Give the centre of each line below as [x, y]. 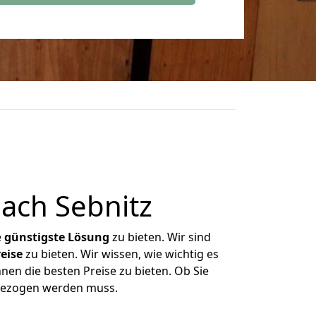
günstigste [35, 237]
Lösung [89, 237]
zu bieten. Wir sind [160, 237]
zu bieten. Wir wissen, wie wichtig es [120, 254]
